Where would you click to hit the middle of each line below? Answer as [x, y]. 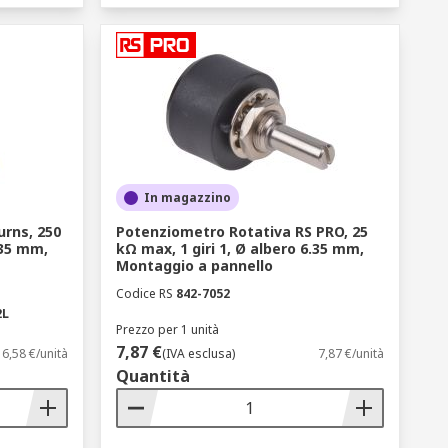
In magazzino [187, 197]
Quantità [152, 376]
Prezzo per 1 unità [167, 329]
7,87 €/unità [350, 353]
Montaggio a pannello [194, 265]
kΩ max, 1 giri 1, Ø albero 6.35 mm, [239, 248]
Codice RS [144, 293]
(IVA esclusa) [198, 353]
